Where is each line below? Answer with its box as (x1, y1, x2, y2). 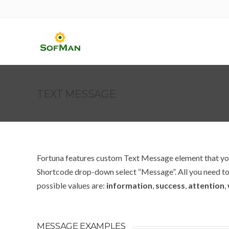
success (155, 180, 185, 190)
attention (188, 180, 224, 190)
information (106, 180, 152, 190)
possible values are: (37, 180, 106, 190)
